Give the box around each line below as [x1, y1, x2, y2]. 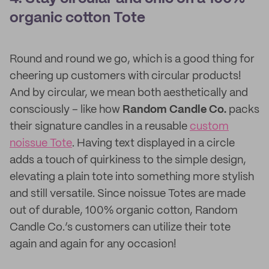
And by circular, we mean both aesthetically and [10, 88, 248, 98]
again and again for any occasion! [10, 239, 177, 250]
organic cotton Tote [10, 11, 145, 25]
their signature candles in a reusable [10, 121, 190, 132]
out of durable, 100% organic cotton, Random [10, 205, 238, 216]
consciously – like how [10, 104, 122, 115]
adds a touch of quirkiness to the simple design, [10, 155, 246, 166]
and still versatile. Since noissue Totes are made [10, 189, 246, 199]
